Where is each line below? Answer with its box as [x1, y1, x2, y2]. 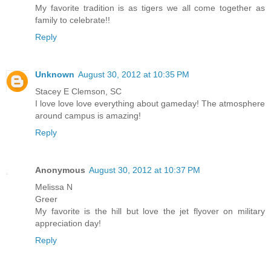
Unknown [35, 70, 74, 80]
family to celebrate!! [35, 15, 110, 25]
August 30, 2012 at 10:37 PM [89, 165, 200, 175]
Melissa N [35, 182, 73, 192]
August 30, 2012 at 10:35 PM [78, 70, 189, 80]
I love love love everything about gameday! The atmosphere [35, 99, 265, 109]
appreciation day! [35, 218, 101, 229]
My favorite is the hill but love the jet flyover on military [35, 206, 265, 217]
